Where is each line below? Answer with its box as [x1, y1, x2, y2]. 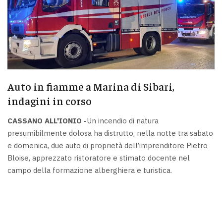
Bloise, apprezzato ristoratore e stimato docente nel [7, 153, 190, 163]
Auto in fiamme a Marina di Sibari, [7, 79, 174, 94]
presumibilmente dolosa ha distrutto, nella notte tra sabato [7, 128, 213, 138]
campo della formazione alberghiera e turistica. [7, 165, 172, 175]
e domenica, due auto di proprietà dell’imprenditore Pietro [7, 140, 208, 150]
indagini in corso [7, 94, 92, 108]
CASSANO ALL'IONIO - [7, 115, 87, 125]
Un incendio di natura [87, 115, 159, 125]
